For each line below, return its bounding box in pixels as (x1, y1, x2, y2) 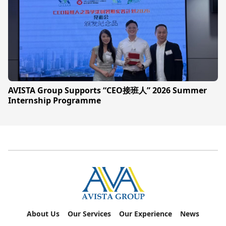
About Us (27, 209, 60, 219)
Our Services (68, 209, 111, 219)
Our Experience (119, 209, 172, 219)
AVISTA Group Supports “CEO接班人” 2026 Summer (8, 85, 207, 96)
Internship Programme (8, 95, 101, 106)
